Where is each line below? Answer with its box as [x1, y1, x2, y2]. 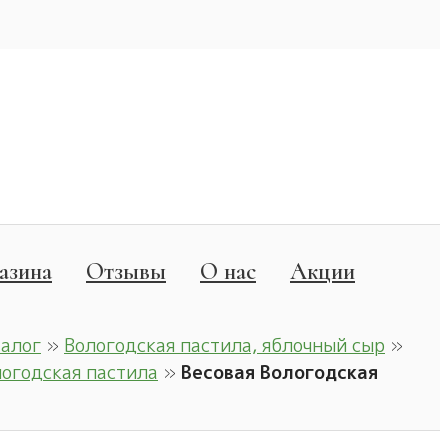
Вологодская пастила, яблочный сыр [64, 333, 385, 358]
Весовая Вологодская [181, 360, 378, 385]
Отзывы [86, 257, 166, 286]
